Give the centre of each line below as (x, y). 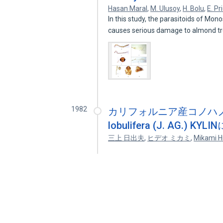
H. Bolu (194, 8)
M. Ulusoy (165, 8)
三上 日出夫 (126, 138)
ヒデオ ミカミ (169, 138)
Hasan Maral (128, 8)
